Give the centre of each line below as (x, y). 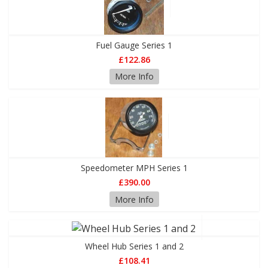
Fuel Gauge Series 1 (134, 45)
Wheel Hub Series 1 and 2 (134, 246)
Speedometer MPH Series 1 (134, 168)
